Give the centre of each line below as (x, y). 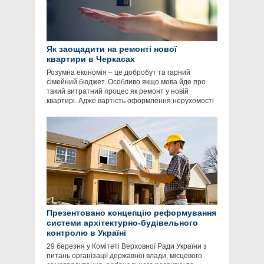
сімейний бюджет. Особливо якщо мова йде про (126, 82)
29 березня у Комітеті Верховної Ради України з (127, 247)
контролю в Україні (86, 233)
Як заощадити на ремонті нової (112, 49)
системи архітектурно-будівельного (122, 223)
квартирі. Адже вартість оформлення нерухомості (130, 101)
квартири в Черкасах (91, 59)
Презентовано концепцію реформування (131, 213)
